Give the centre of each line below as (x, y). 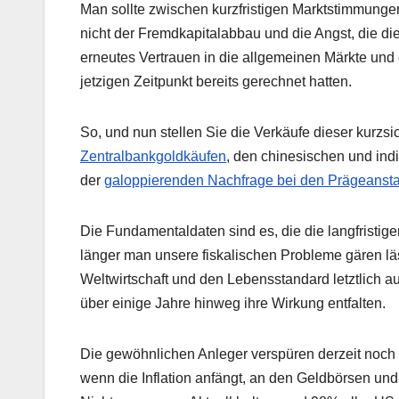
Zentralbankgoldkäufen (153, 157)
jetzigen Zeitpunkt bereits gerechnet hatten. (216, 82)
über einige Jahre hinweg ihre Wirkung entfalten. (233, 304)
